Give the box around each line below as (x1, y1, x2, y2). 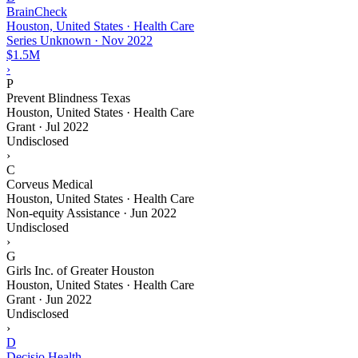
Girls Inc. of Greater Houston (6, 263, 154, 277)
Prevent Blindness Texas (6, 90, 130, 105)
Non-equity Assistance (6, 205, 120, 220)
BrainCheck (6, 4, 67, 18)
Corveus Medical (6, 177, 93, 191)
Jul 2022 (46, 119, 89, 133)
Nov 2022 (101, 33, 153, 47)
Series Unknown (6, 33, 91, 47)
